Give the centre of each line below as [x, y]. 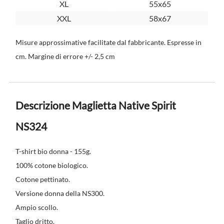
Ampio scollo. [37, 207]
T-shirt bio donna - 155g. [53, 151]
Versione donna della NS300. [60, 193]
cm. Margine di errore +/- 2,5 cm [65, 56]
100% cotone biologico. [52, 165]
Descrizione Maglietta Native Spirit [96, 105]
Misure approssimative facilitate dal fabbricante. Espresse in [109, 42]
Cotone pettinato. [43, 179]
